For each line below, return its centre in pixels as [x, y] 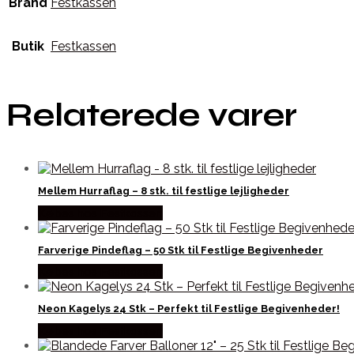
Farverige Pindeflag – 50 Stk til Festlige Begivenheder [181, 250]
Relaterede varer [152, 115]
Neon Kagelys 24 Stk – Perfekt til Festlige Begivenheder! [189, 309]
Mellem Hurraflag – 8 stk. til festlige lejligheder [164, 191]
